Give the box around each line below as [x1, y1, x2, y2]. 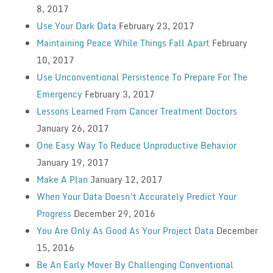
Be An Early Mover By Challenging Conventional [36, 257, 233, 272]
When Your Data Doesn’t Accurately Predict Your [36, 189, 236, 204]
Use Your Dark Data [36, 18, 116, 33]
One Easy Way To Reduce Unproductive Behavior [36, 138, 236, 152]
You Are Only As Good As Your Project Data [36, 223, 214, 238]
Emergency [36, 87, 82, 101]
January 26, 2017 [36, 121, 109, 135]
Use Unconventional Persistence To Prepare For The [36, 69, 247, 84]
